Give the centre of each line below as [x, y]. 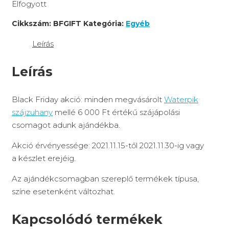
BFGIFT [67, 24]
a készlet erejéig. [44, 158]
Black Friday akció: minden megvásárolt [88, 99]
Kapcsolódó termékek [87, 219]
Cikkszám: [32, 24]
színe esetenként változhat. [63, 191]
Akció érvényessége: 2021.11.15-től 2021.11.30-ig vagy [108, 145]
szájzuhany [32, 112]
